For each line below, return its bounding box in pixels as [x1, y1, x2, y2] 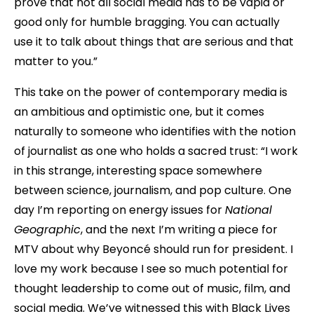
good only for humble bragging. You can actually [14, 13, 280, 30]
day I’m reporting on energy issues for [14, 201, 225, 218]
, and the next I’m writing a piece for [81, 221, 278, 238]
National [225, 201, 272, 218]
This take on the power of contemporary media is [14, 83, 287, 100]
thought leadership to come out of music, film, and [14, 280, 290, 296]
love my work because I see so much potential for [14, 260, 288, 277]
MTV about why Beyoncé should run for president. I [14, 240, 293, 257]
